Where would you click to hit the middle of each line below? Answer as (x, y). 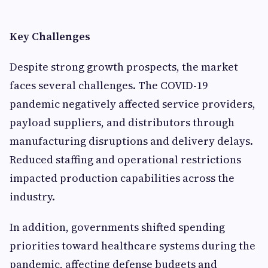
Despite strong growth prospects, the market (124, 66)
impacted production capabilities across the (122, 178)
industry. (32, 196)
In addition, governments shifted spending (117, 227)
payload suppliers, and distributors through (122, 122)
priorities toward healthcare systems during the (133, 245)
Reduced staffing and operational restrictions (125, 159)
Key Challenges (50, 36)
